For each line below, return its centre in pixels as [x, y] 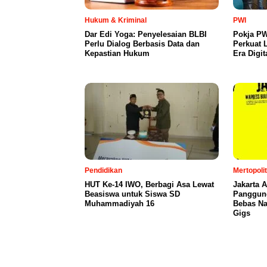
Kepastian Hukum [117, 53]
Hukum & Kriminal [116, 20]
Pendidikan [103, 170]
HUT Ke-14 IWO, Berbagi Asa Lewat [149, 184]
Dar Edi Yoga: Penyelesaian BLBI [146, 34]
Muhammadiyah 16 [119, 203]
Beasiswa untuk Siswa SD [132, 194]
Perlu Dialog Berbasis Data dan [142, 44]
